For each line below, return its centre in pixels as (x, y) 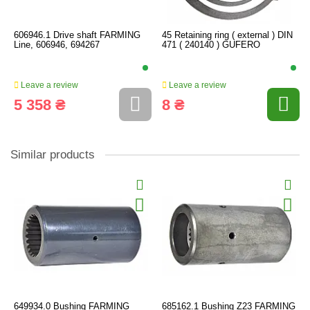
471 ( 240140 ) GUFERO (211, 45)
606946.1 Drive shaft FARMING (77, 35)
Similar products (53, 154)
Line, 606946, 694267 (57, 45)
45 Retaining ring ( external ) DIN (227, 35)
